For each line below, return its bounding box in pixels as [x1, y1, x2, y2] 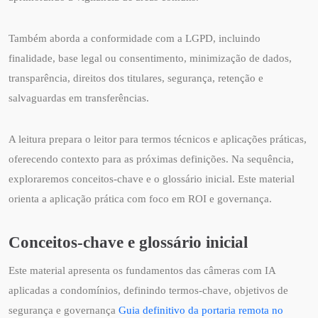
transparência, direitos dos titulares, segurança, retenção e [9, 72, 263, 84]
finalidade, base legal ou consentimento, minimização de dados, [9, 52, 292, 64]
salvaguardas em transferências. [9, 92, 149, 104]
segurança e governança [9, 304, 119, 316]
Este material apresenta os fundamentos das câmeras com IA [9, 264, 275, 276]
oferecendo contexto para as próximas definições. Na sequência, [9, 153, 294, 165]
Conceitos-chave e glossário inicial [9, 232, 248, 251]
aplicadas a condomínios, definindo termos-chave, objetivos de [9, 284, 288, 296]
